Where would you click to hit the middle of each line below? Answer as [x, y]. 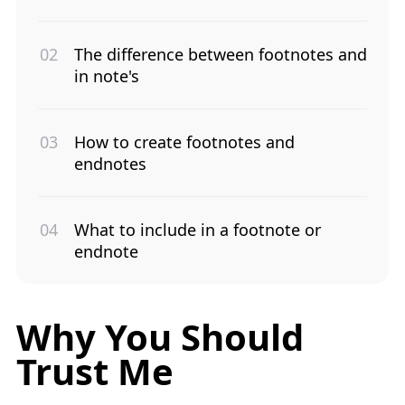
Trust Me [95, 371]
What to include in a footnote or [198, 229]
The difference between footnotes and [221, 54]
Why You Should [160, 336]
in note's [107, 75]
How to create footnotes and [184, 141]
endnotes [110, 163]
